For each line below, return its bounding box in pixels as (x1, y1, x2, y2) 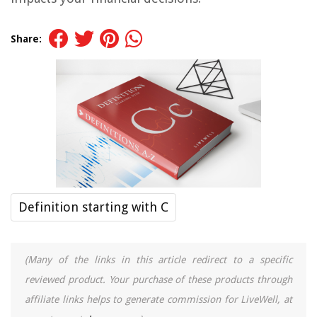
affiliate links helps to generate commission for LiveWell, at (25, 294, 292, 306)
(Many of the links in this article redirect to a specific (25, 254, 292, 266)
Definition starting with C (18, 200, 168, 215)
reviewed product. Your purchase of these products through (25, 274, 292, 286)
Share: (11, 33, 42, 45)
